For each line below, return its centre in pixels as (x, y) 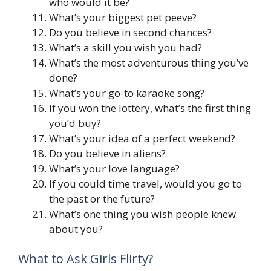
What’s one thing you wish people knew (142, 214)
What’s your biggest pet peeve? (123, 17)
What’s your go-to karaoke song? (127, 93)
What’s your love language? (114, 168)
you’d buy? (75, 123)
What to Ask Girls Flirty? (86, 259)
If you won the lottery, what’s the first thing (150, 108)
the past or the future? (102, 198)
